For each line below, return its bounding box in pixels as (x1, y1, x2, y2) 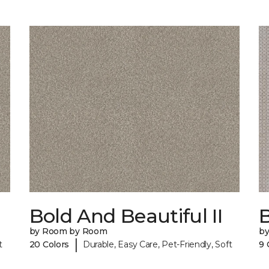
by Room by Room (29, 226, 107, 237)
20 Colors (29, 238, 70, 250)
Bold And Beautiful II (29, 204, 223, 228)
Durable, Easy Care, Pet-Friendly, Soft (82, 238, 232, 250)
